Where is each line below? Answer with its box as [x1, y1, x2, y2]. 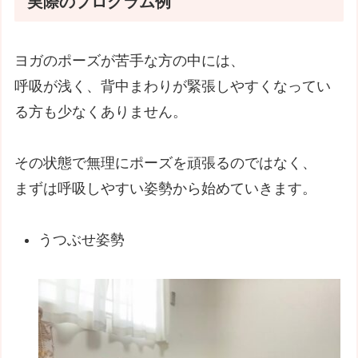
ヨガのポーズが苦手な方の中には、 [14, 52, 245, 69]
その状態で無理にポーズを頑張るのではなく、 [14, 154, 317, 171]
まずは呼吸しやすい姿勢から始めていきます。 [14, 180, 317, 197]
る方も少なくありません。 [14, 103, 188, 120]
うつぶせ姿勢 [38, 232, 125, 249]
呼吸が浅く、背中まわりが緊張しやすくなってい [14, 78, 332, 94]
